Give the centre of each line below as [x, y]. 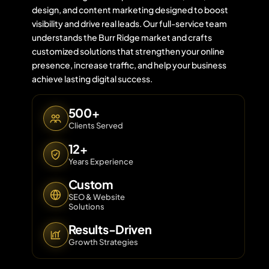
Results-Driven [110, 229]
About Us [243, 78]
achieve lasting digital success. [92, 79]
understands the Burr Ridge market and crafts [122, 37]
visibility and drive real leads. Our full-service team [129, 23]
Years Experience [101, 162]
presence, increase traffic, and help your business [129, 65]
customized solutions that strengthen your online [128, 51]
